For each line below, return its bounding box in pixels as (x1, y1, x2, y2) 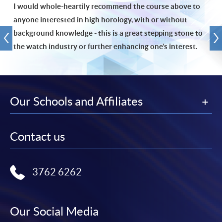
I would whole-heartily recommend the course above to (13, 2, 200, 11)
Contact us (10, 130, 65, 144)
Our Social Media (10, 205, 99, 219)
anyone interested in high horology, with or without (13, 15, 187, 24)
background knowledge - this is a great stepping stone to (13, 29, 203, 38)
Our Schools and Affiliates (10, 95, 143, 109)
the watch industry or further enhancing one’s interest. (13, 42, 199, 51)
